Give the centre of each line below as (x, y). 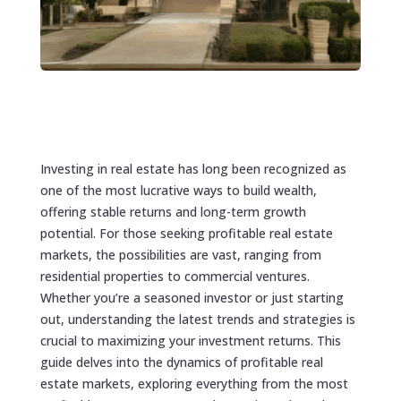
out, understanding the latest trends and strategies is (197, 319)
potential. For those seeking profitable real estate (186, 233)
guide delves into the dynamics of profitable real (181, 362)
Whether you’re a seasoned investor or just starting (192, 297)
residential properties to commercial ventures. (175, 276)
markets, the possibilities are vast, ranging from (180, 254)
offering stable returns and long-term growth (173, 211)
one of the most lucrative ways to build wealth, (178, 190)
